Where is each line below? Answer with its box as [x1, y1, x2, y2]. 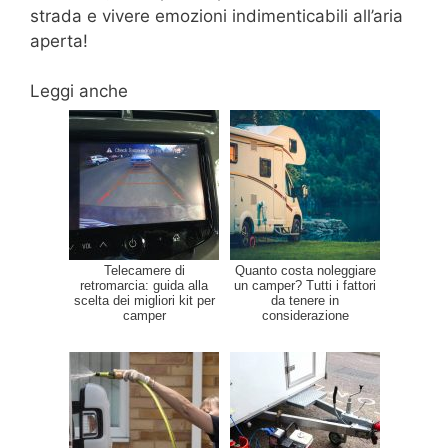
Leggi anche [30, 81, 128, 102]
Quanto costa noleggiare [234, 263, 376, 279]
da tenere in [271, 293, 339, 309]
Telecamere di [103, 263, 185, 279]
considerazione [261, 308, 349, 324]
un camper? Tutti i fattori [234, 278, 376, 294]
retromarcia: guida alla [80, 278, 208, 294]
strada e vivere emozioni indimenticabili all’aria [30, 5, 403, 26]
